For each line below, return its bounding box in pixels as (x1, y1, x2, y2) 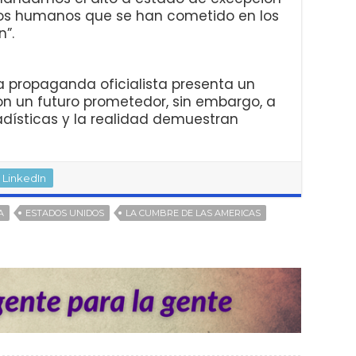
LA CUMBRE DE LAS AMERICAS (126, 207, 261, 219)
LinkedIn (2, 172, 46, 185)
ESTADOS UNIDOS (25, 207, 104, 219)
